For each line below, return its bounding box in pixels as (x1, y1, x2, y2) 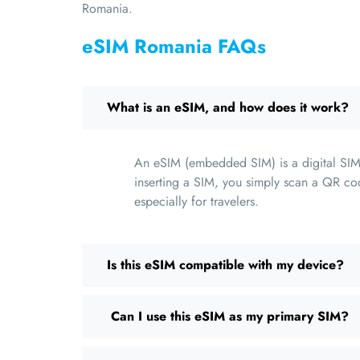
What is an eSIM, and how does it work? (107, 98, 349, 117)
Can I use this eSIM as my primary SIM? (107, 307, 349, 326)
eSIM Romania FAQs (82, 32, 266, 61)
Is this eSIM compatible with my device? (107, 256, 344, 275)
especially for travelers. (134, 192, 259, 211)
